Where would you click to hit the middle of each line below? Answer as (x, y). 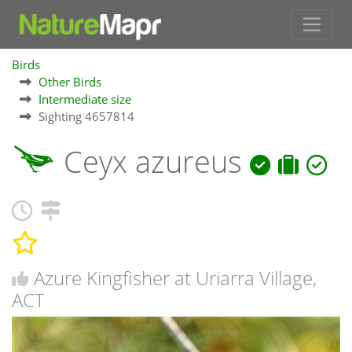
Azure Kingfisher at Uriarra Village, (175, 277)
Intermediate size (85, 99)
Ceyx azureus (153, 162)
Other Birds (70, 82)
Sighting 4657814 (86, 117)
